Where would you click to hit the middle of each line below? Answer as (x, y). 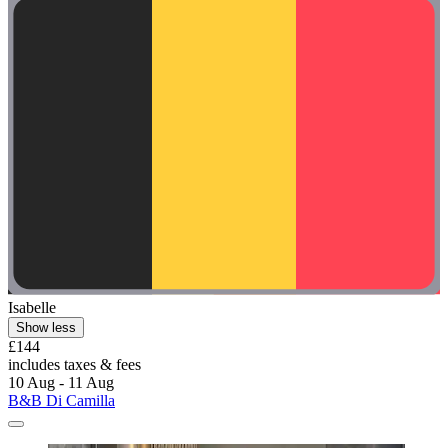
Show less (46, 327)
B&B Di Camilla (61, 400)
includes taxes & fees (74, 364)
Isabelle (32, 307)
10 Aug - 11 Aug (61, 382)
